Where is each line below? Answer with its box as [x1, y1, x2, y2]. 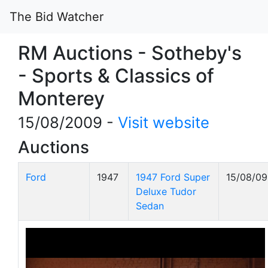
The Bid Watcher [10, 10, 103, 24]
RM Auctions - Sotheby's [18, 41, 242, 65]
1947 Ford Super [136, 171, 210, 183]
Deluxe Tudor [136, 185, 196, 197]
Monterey [18, 87, 105, 110]
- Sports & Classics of [18, 64, 214, 87]
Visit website [118, 113, 209, 132]
